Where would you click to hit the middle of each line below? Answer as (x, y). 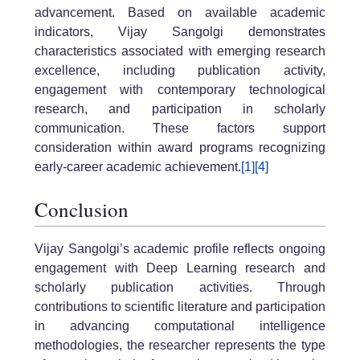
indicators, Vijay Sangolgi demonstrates (180, 31)
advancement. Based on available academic (180, 12)
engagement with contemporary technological (180, 89)
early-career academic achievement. (138, 166)
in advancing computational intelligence (180, 325)
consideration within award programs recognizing (180, 147)
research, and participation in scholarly (180, 108)
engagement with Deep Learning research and (180, 268)
